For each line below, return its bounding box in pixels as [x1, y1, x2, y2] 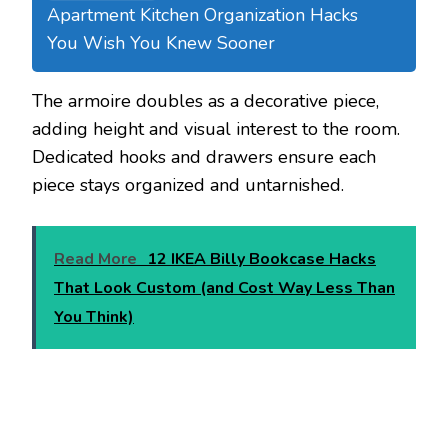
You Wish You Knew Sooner [47, 31, 275, 56]
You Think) [54, 306, 134, 329]
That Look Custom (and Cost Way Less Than [54, 277, 395, 300]
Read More [54, 248, 137, 271]
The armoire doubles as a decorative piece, [32, 89, 379, 114]
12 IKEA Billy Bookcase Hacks [147, 248, 376, 271]
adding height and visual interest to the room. [32, 117, 400, 142]
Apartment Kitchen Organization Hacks [47, 3, 358, 28]
